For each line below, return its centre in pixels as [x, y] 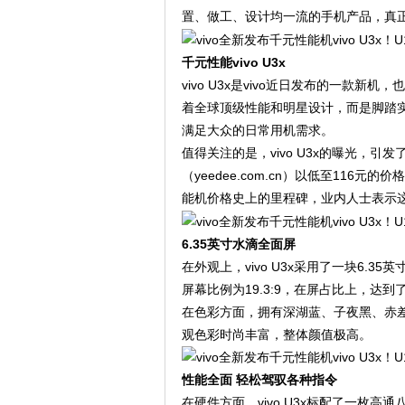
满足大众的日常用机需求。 [257, 130]
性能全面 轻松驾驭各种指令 [259, 380]
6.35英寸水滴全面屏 [238, 244]
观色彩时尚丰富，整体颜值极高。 [276, 334]
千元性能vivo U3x [233, 62]
